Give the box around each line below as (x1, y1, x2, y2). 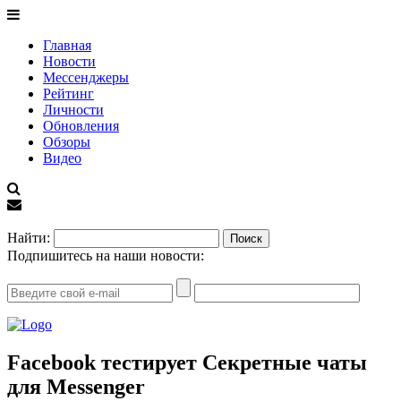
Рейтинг (43, 86, 94, 101)
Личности (43, 102, 104, 117)
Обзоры (43, 134, 90, 149)
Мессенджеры (43, 70, 129, 85)
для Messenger (7, 374, 145, 398)
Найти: (7, 230, 50, 245)
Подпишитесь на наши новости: (7, 248, 204, 263)
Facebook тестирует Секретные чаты (7, 350, 367, 374)
